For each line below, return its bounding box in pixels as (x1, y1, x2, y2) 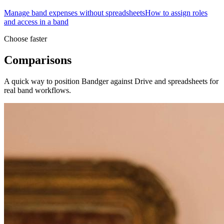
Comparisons (4, 53, 71, 66)
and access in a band (4, 17, 68, 26)
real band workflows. (4, 85, 71, 94)
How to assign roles (145, 8, 207, 17)
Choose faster (4, 34, 47, 43)
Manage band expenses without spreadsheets (4, 8, 145, 17)
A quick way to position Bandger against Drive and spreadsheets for (4, 76, 218, 85)
